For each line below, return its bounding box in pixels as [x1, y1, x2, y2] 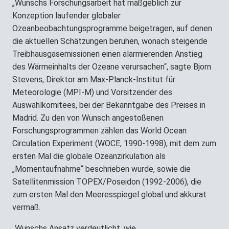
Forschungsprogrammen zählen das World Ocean [12, 125, 187, 135]
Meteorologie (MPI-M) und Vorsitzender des [12, 87, 172, 97]
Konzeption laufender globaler [12, 10, 121, 20]
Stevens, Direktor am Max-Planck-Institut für [12, 74, 175, 84]
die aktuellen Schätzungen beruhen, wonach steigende [12, 36, 208, 46]
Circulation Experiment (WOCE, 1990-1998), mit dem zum [12, 138, 216, 148]
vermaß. [12, 202, 40, 212]
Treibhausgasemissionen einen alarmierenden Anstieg [12, 49, 202, 59]
